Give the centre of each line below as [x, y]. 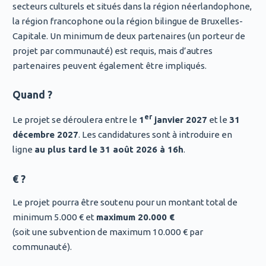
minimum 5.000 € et [54, 217]
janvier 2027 [179, 120]
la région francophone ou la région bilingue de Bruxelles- [127, 21]
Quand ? [32, 95]
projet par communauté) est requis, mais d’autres [112, 50]
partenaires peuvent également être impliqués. [109, 65]
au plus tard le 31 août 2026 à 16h [109, 150]
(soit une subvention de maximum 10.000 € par [107, 232]
